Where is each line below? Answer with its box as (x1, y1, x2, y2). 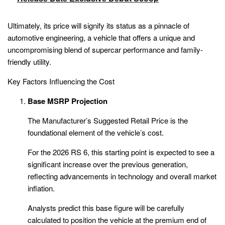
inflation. (28, 183, 55, 194)
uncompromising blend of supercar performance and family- (8, 44, 203, 55)
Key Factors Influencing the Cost (8, 76, 115, 87)
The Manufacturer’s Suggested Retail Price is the (28, 115, 188, 126)
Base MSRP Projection (28, 95, 107, 107)
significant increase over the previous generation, (28, 159, 188, 170)
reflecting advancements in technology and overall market (28, 171, 216, 182)
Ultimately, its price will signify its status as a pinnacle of (8, 20, 189, 31)
